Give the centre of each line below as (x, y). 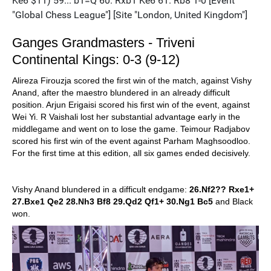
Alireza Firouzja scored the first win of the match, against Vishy (132, 81)
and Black (233, 202)
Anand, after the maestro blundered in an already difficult (121, 93)
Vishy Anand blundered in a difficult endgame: (101, 190)
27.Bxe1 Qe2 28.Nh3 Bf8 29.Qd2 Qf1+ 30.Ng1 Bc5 (113, 202)
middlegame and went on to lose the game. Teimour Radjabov (131, 129)
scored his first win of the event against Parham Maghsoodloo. (131, 141)
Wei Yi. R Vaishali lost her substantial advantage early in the (126, 117)
